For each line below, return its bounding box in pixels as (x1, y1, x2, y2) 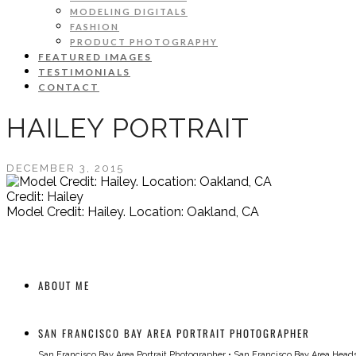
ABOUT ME (38, 277, 90, 293)
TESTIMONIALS (38, 66, 130, 78)
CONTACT (38, 81, 99, 93)
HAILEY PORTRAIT (6, 111, 250, 144)
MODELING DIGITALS (70, 6, 188, 17)
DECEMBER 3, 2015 (6, 161, 124, 174)
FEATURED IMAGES (38, 51, 152, 63)
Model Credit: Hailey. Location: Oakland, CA (6, 203, 259, 219)
